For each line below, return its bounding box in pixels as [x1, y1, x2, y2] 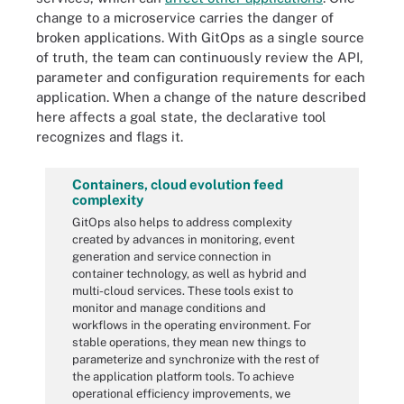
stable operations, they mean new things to [72, 335, 306, 349]
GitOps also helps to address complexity [72, 215, 292, 229]
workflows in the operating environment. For [72, 317, 311, 332]
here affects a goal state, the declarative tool [36, 109, 326, 124]
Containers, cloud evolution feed [72, 176, 283, 192]
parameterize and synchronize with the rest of [72, 352, 319, 366]
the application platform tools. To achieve [72, 369, 294, 383]
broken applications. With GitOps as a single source [36, 30, 364, 45]
